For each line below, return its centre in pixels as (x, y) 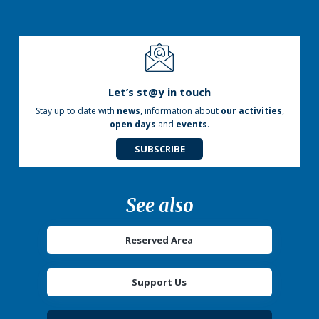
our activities (251, 110)
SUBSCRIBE (159, 148)
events (192, 124)
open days (133, 124)
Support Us (159, 282)
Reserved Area (159, 240)
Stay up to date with (76, 110)
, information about (180, 110)
